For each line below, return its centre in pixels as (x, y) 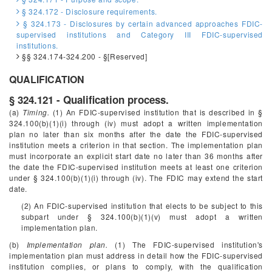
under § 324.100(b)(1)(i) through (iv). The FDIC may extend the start (136, 178)
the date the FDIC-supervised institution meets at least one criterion (136, 167)
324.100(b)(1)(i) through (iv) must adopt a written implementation (136, 123)
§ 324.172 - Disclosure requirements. (88, 11)
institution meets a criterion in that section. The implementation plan (136, 145)
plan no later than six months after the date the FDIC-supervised (136, 134)
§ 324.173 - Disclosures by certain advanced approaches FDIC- (141, 23)
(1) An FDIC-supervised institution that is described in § (156, 112)
